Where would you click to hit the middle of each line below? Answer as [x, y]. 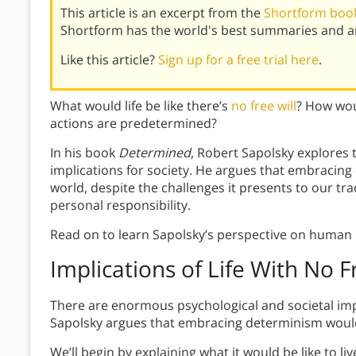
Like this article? [109, 60]
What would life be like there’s [141, 106]
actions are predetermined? [133, 124]
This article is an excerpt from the [162, 13]
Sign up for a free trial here [238, 60]
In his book [84, 153]
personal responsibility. [120, 205]
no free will [264, 106]
